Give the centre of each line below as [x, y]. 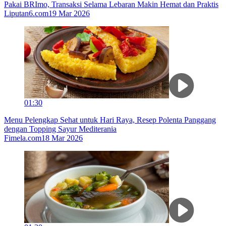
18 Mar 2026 [62, 138]
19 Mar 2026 [69, 14]
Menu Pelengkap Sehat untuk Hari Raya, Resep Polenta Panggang [110, 120]
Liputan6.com [26, 14]
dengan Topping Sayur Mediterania [60, 129]
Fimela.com [23, 138]
